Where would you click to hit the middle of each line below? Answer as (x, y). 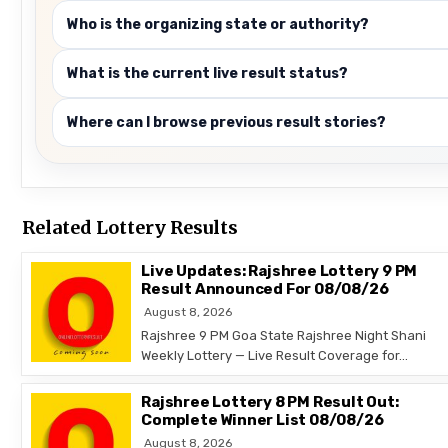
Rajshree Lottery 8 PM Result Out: (270, 402)
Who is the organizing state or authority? (218, 24)
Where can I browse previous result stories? (227, 122)
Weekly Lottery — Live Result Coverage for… (275, 355)
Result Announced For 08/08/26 (265, 288)
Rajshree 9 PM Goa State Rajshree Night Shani (284, 335)
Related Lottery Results (130, 227)
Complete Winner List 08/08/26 (262, 420)
